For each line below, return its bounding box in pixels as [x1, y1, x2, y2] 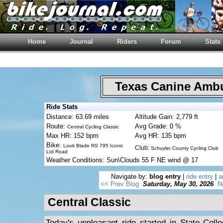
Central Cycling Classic [67, 124, 119, 129]
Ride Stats [46, 103, 78, 111]
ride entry [186, 173, 213, 180]
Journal [70, 38, 93, 45]
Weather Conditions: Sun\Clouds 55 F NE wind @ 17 [46, 156, 198, 164]
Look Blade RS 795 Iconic [63, 143, 123, 148]
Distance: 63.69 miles [46, 113, 109, 120]
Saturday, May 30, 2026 [143, 180, 214, 188]
